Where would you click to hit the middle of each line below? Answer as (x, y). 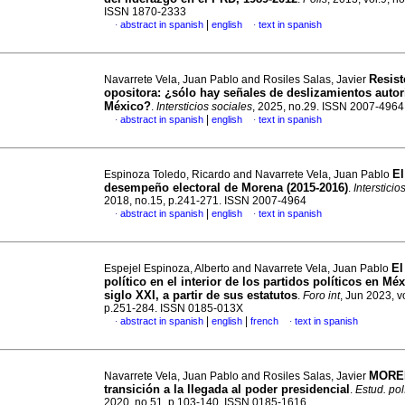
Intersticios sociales (204, 107)
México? (127, 106)
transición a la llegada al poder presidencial (227, 389)
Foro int (321, 296)
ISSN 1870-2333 (145, 12)
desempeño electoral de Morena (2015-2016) (226, 188)
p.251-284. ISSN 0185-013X (174, 308)
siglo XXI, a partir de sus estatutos (201, 295)
